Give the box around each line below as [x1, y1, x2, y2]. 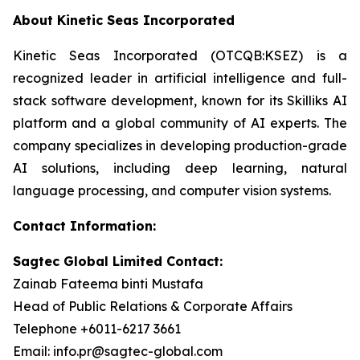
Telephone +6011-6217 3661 [13, 321, 181, 337]
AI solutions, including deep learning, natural [13, 160, 347, 176]
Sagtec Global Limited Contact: [13, 253, 223, 269]
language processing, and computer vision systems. [13, 182, 331, 198]
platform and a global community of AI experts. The [13, 115, 347, 131]
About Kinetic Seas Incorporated [13, 12, 235, 28]
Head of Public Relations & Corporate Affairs [13, 298, 292, 314]
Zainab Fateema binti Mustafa [13, 276, 203, 292]
